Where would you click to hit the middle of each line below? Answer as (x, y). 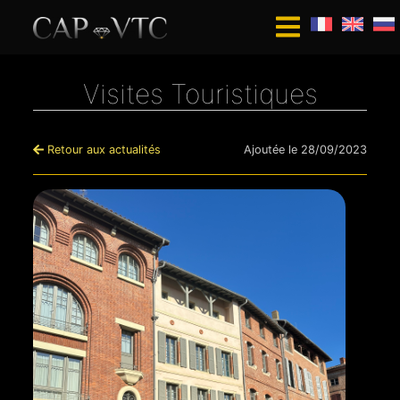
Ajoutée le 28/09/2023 (305, 150)
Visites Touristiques (200, 94)
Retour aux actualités (102, 150)
